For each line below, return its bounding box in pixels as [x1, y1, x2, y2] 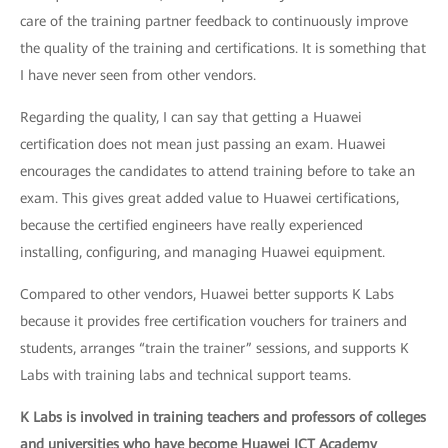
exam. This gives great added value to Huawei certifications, [20, 190, 399, 206]
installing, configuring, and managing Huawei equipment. [20, 244, 385, 260]
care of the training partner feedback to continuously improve [20, 13, 408, 29]
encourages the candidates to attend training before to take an [20, 163, 415, 179]
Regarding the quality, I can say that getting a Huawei [20, 109, 362, 125]
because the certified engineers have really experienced [20, 217, 363, 233]
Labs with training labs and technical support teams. [20, 367, 351, 383]
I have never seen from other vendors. [20, 67, 256, 83]
